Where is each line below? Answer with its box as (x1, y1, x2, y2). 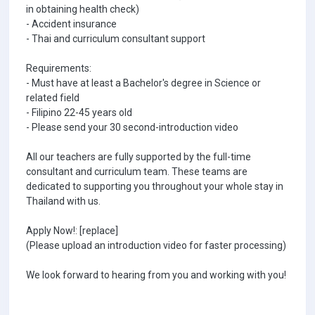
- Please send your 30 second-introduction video (26, 122, 238, 133)
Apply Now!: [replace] (26, 225, 118, 236)
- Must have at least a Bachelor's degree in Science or (26, 77, 261, 89)
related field (26, 92, 79, 103)
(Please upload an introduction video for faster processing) (26, 240, 286, 251)
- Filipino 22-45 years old (26, 107, 132, 118)
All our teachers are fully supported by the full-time (26, 151, 251, 162)
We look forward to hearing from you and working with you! (26, 269, 286, 281)
